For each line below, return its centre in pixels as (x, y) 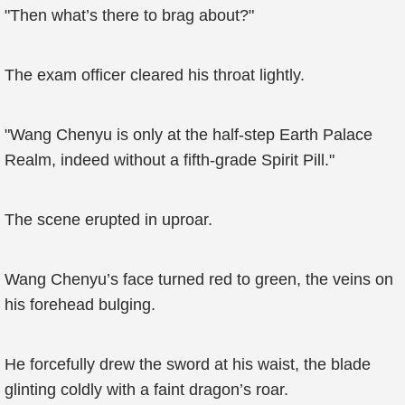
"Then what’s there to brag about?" (129, 15)
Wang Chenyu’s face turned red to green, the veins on (199, 279)
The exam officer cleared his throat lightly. (155, 75)
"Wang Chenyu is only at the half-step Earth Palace (188, 135)
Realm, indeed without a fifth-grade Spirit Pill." (170, 160)
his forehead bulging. (80, 305)
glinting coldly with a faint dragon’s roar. (146, 390)
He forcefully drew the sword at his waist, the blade (188, 364)
